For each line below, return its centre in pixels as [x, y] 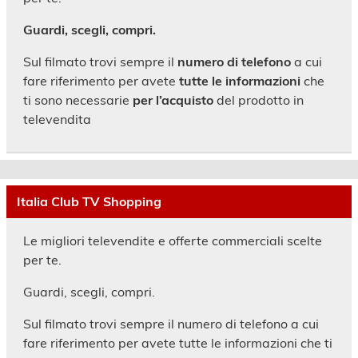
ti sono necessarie [78, 99]
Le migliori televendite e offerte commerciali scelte [172, 240]
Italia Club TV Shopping [89, 202]
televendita [57, 119]
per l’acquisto [173, 99]
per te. [42, 259]
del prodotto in [258, 99]
